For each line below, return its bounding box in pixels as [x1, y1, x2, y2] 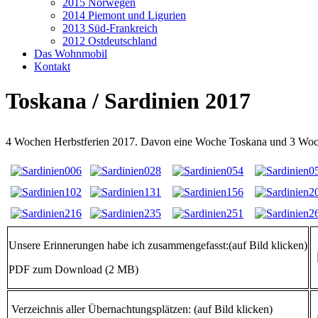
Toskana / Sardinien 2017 [6, 88, 251, 114]
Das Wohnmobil [34, 48, 107, 60]
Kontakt [34, 60, 70, 72]
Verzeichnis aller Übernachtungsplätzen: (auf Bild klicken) [9, 303, 273, 316]
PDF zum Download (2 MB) [9, 263, 138, 276]
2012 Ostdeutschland [62, 35, 157, 47]
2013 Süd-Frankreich [62, 22, 158, 34]
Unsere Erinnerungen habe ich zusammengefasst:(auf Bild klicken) [9, 239, 307, 252]
